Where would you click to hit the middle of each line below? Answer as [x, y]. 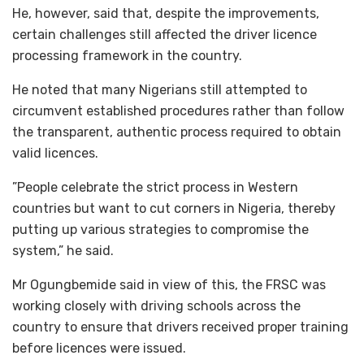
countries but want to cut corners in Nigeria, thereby [174, 209]
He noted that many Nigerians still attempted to [160, 90]
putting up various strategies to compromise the [160, 230]
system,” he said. [63, 251]
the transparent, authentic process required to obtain [177, 132]
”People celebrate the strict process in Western [155, 188]
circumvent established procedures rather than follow [178, 111]
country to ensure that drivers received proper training [180, 327]
